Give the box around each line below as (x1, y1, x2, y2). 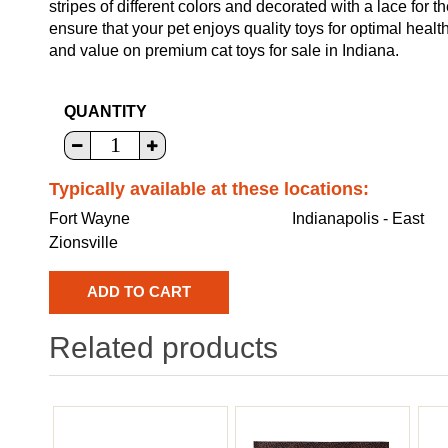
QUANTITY (64, 102, 147, 120)
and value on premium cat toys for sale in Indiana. (49, 41, 399, 59)
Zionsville (49, 233, 118, 251)
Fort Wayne (49, 209, 130, 227)
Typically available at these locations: (49, 178, 369, 199)
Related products (49, 330, 278, 364)
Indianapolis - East (292, 209, 425, 227)
